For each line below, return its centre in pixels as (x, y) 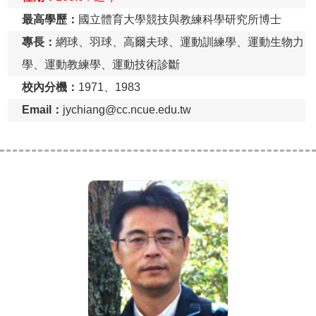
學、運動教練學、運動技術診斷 (101, 65)
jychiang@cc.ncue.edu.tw (127, 110)
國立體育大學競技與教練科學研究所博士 (180, 20)
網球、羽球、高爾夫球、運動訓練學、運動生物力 (180, 42)
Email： (42, 110)
